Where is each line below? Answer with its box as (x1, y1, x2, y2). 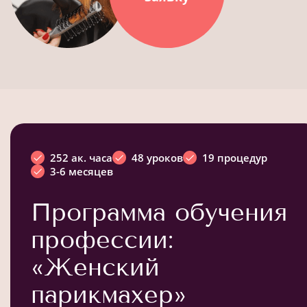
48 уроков (132, 150, 183, 164)
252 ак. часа (50, 150, 112, 164)
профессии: (31, 224, 173, 254)
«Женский (31, 251, 160, 282)
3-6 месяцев (50, 164, 113, 178)
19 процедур (202, 150, 267, 164)
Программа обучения (31, 197, 287, 227)
